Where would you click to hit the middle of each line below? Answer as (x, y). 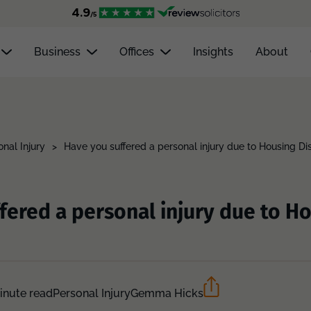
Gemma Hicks (167, 293)
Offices (137, 52)
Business (57, 52)
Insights (213, 52)
